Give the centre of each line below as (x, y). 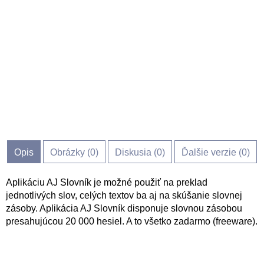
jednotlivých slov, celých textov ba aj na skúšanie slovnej (124, 195)
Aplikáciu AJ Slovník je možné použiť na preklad (107, 182)
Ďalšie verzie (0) (216, 152)
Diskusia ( (136, 152)
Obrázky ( (70, 152)
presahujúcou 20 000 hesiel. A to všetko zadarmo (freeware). (132, 221)
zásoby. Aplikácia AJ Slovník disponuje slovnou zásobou (124, 208)
